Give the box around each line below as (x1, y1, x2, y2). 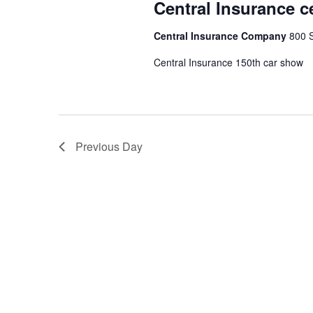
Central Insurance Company (153, 29, 289, 43)
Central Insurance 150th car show (153, 55, 303, 70)
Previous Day (75, 138, 143, 155)
